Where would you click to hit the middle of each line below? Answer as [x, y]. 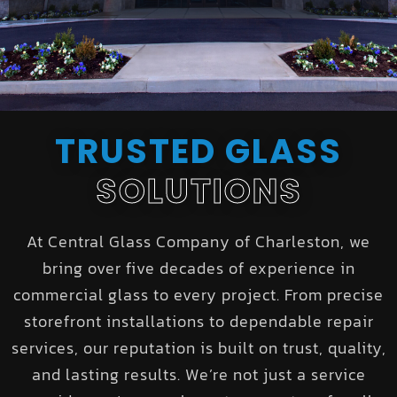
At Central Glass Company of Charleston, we [198, 241]
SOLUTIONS [198, 191]
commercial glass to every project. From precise [198, 294]
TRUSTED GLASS [198, 151]
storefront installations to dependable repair [198, 321]
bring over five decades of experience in [198, 268]
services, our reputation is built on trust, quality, [198, 347]
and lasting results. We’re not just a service [198, 374]
